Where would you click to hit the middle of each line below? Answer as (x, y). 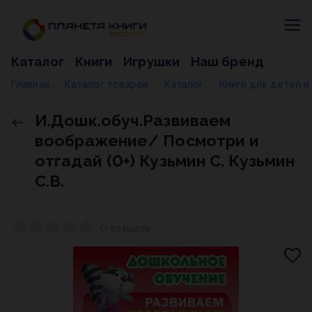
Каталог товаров (107, 84)
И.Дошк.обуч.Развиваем (133, 120)
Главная (30, 84)
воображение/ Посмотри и (147, 140)
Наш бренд (227, 62)
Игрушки (151, 62)
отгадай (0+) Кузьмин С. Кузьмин (165, 161)
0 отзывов (125, 228)
